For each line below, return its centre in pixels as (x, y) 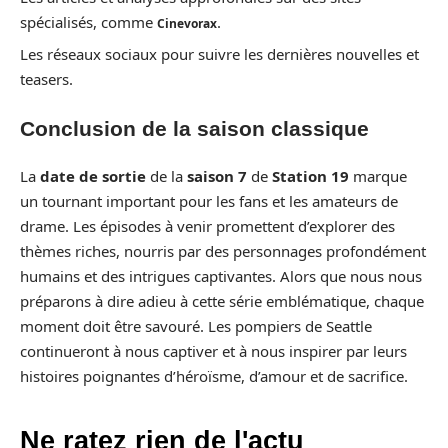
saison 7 (217, 176)
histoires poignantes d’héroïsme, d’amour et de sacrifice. (214, 376)
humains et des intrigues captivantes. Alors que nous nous (221, 276)
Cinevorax (187, 23)
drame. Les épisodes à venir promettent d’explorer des (207, 226)
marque (378, 176)
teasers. (46, 79)
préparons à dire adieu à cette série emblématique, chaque (222, 301)
